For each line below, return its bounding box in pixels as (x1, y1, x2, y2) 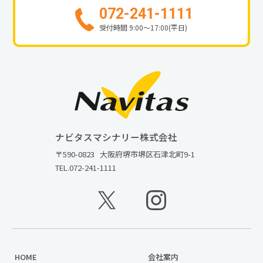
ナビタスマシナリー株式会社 (55, 130, 177, 143)
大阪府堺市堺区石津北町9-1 (100, 148, 195, 160)
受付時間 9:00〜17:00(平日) (99, 22, 187, 33)
